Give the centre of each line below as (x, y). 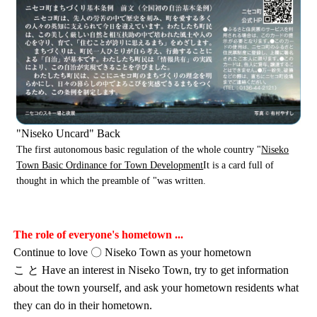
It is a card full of (239, 165)
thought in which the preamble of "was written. (111, 180)
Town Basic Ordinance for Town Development (110, 165)
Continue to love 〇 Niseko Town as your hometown (133, 252)
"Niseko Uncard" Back (69, 133)
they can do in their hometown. (83, 305)
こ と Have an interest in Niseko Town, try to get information (151, 270)
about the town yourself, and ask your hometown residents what (156, 287)
